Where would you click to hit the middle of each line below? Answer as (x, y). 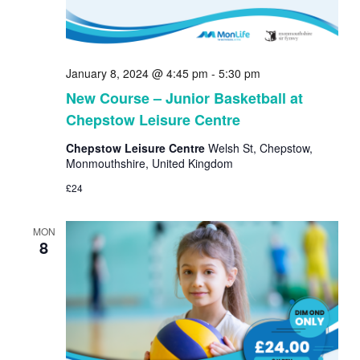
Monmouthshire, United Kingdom (149, 164)
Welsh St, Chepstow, (260, 148)
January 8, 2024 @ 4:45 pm (137, 74)
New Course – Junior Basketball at (184, 98)
